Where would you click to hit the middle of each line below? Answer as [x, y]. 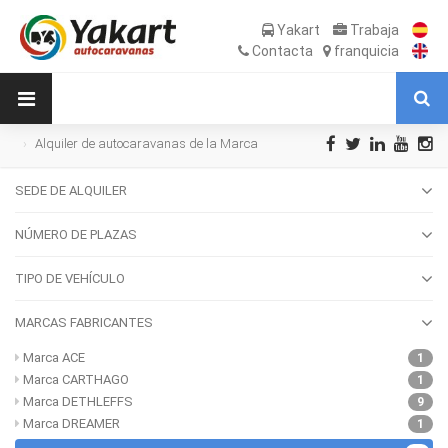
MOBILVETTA [51, 166]
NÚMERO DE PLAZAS [76, 234]
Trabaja [373, 30]
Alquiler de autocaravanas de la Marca [146, 143]
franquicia [365, 51]
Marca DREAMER [71, 423]
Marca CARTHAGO [76, 379]
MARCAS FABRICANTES [84, 322]
